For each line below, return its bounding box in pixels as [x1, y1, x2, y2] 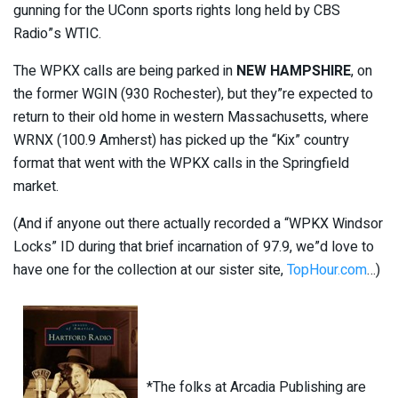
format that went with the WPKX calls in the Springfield [13, 152, 349, 174]
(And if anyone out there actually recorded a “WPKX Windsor [13, 212, 383, 235]
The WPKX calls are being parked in [13, 60, 236, 82]
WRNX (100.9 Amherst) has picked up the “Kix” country [13, 129, 349, 151]
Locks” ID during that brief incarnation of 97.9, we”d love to [13, 235, 374, 258]
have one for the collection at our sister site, [13, 259, 287, 281]
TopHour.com [287, 259, 367, 281]
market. [13, 175, 59, 197]
